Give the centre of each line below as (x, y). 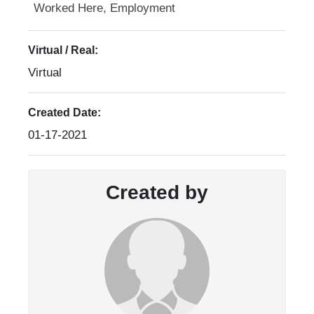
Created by (157, 193)
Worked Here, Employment (104, 8)
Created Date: (64, 113)
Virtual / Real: (63, 50)
